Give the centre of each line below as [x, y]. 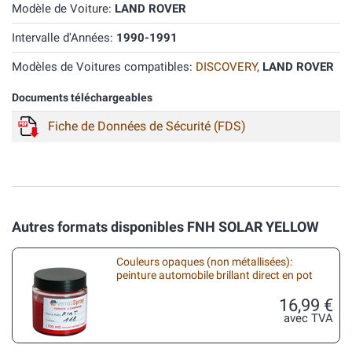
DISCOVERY [226, 67]
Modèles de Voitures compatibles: [104, 67]
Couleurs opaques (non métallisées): [204, 262]
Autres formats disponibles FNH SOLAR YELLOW [165, 227]
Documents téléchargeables [82, 98]
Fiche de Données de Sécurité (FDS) [147, 126]
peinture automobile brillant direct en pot [214, 275]
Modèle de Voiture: [63, 9]
